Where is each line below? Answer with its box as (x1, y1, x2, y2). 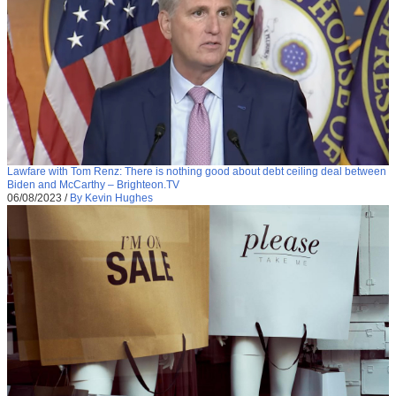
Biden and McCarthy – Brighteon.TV (7, 178, 179, 191)
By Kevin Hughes (70, 191, 153, 204)
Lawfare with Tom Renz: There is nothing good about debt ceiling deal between (7, 164, 386, 178)
